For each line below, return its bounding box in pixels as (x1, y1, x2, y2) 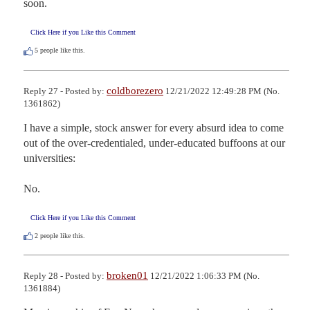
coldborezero (107, 84, 163, 96)
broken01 (107, 269, 148, 281)
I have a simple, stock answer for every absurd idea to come (24, 121, 284, 134)
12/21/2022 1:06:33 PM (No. (148, 270, 259, 281)
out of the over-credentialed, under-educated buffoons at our (24, 136, 285, 149)
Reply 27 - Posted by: (24, 85, 107, 96)
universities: (24, 152, 75, 164)
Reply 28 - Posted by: (24, 270, 107, 281)
